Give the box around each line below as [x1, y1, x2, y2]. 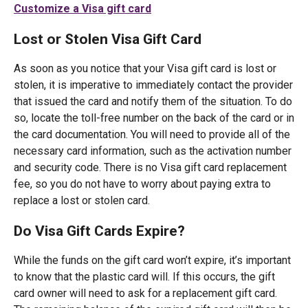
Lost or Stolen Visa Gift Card [14, 30, 201, 47]
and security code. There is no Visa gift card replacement [14, 161, 287, 174]
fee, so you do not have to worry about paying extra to [14, 177, 271, 190]
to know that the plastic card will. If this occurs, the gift [14, 270, 275, 283]
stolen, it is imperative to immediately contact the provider [14, 78, 293, 91]
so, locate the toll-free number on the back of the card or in [14, 111, 294, 124]
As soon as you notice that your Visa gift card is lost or [14, 62, 276, 75]
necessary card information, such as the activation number [14, 144, 291, 157]
